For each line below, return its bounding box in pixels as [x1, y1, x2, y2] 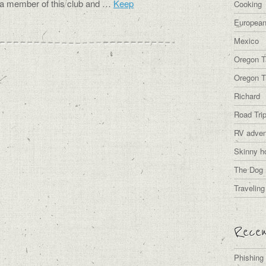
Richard [234, 90, 260, 102]
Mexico [234, 35, 259, 46]
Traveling [234, 182, 265, 194]
